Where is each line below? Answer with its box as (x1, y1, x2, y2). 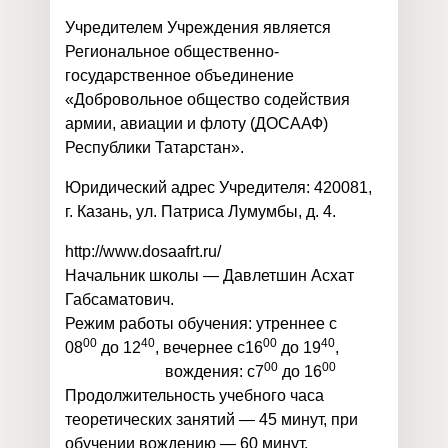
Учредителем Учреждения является (65, 19, 331, 36)
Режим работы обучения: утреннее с (65, 315, 337, 332)
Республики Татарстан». (65, 139, 244, 156)
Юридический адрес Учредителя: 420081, (65, 179, 372, 196)
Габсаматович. (65, 291, 174, 308)
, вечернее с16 (155, 339, 263, 356)
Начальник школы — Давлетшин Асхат (65, 267, 354, 284)
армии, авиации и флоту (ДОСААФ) (65, 115, 328, 132)
